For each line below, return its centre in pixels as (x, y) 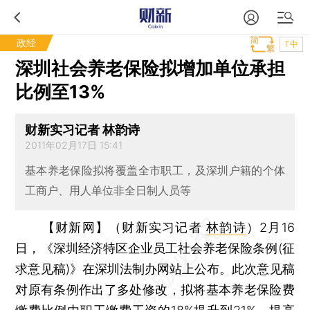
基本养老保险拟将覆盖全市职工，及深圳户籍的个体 (155, 171)
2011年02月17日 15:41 (73, 145)
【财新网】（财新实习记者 (124, 227)
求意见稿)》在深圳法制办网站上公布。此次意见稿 (155, 268)
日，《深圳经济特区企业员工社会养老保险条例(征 (155, 248)
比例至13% (61, 92)
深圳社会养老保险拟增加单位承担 (151, 68)
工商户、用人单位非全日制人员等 (108, 191)
